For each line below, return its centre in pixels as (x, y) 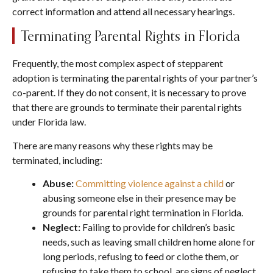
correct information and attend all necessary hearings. (123, 11)
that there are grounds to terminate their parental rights (127, 107)
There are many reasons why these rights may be (112, 145)
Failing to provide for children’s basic (159, 227)
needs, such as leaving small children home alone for (149, 241)
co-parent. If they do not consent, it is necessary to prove (129, 93)
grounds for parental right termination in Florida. (143, 212)
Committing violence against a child (150, 183)
